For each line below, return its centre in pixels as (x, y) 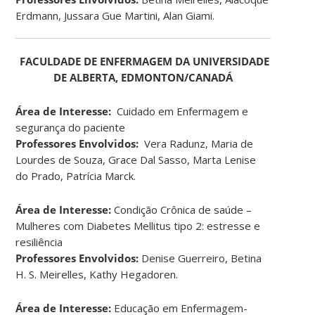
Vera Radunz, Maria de (198, 143)
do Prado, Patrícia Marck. (76, 175)
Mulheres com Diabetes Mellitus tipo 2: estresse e (138, 225)
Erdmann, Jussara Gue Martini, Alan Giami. (115, 15)
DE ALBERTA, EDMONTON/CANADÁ (143, 77)
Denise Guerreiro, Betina (200, 258)
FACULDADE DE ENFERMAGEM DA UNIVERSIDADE (145, 61)
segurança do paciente (71, 127)
